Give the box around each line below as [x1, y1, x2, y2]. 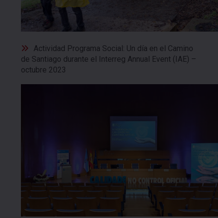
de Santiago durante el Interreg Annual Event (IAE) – [21, 54, 196, 64]
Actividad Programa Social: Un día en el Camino [34, 43, 193, 53]
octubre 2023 [21, 65, 66, 74]
